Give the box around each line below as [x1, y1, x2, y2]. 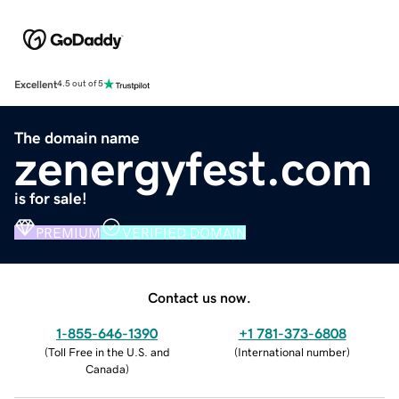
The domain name [14, 129, 140, 146]
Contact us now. [148, 289, 251, 305]
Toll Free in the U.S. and [47, 346, 170, 358]
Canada [85, 362, 126, 375]
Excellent [14, 78, 57, 90]
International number [238, 346, 346, 358]
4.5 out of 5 [57, 79, 103, 89]
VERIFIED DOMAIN [122, 224, 246, 240]
